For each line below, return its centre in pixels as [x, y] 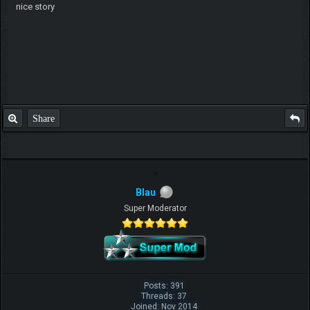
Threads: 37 [164, 296]
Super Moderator [155, 208]
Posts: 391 [164, 285]
